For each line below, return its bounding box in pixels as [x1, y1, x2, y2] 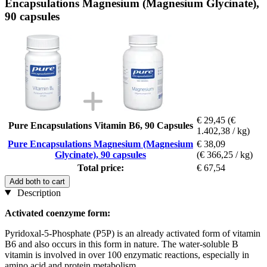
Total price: [77, 162, 124, 173]
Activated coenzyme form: [5, 207, 110, 218]
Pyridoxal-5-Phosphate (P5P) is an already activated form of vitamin [5, 228, 260, 238]
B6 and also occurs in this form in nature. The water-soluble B [5, 238, 238, 249]
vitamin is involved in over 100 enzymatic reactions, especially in [5, 249, 249, 260]
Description [14, 187, 61, 198]
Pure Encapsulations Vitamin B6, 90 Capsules [8, 120, 193, 131]
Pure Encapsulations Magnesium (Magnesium [8, 138, 193, 149]
